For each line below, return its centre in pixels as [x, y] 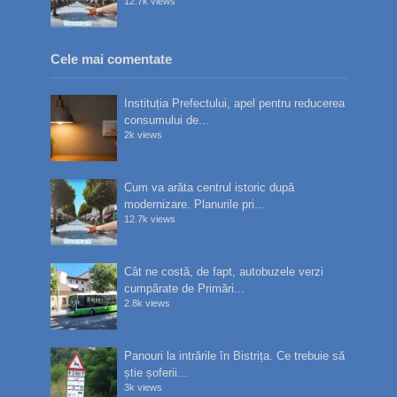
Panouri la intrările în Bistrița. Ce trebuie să [235, 356]
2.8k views [148, 304]
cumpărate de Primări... [185, 289]
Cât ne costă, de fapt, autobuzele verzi [224, 272]
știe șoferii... [156, 373]
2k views [144, 135]
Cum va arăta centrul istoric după [210, 188]
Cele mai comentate [111, 59]
